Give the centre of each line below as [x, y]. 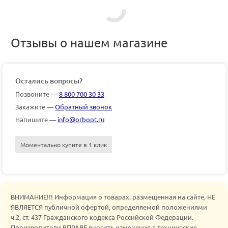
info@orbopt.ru [81, 119]
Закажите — [35, 106]
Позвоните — [37, 94]
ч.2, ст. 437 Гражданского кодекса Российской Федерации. [102, 217]
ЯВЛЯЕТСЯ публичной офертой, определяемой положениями [109, 207]
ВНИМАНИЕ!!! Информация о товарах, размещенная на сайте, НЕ [113, 196]
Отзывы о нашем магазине [89, 42]
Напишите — [36, 119]
